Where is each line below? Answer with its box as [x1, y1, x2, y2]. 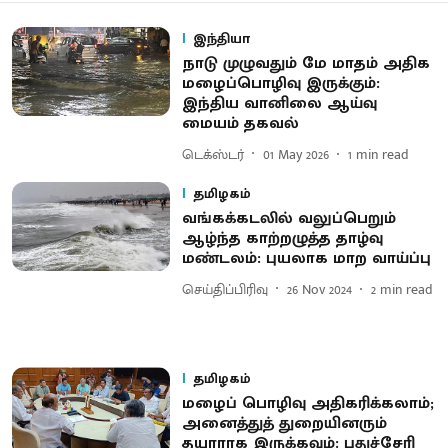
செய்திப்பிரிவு [181, 277, 268, 301]
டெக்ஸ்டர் [181, 142, 244, 166]
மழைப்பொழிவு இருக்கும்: [181, 70, 380, 97]
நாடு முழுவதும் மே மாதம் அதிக [181, 50, 430, 77]
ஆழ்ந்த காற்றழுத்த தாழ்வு [181, 225, 383, 252]
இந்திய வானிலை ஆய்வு [181, 90, 377, 117]
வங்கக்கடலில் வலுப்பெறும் [181, 205, 396, 232]
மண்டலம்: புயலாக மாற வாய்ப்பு [181, 245, 431, 272]
